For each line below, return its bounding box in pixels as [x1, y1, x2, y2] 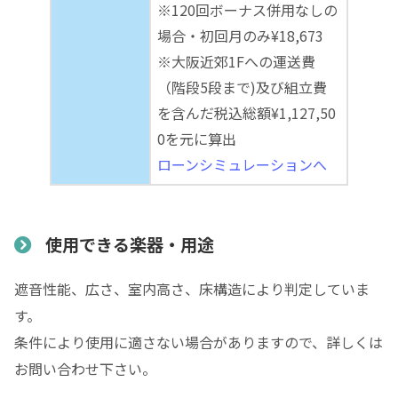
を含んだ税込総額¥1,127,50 [157, 101, 336, 123]
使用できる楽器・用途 [44, 232, 214, 258]
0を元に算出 [157, 127, 236, 149]
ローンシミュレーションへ [157, 153, 327, 175]
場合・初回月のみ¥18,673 [157, 24, 323, 46]
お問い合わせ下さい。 [14, 358, 156, 380]
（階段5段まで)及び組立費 [157, 76, 327, 98]
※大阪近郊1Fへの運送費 [157, 50, 315, 72]
